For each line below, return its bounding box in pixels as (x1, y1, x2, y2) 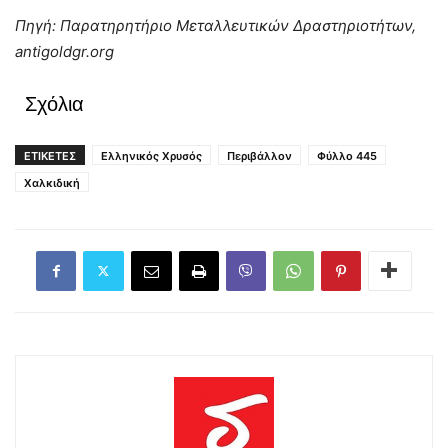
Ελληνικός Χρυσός (101, 148, 202, 163)
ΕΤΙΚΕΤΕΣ (24, 148, 76, 163)
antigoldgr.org (15, 41, 114, 61)
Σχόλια (25, 92, 84, 115)
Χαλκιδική (24, 175, 80, 190)
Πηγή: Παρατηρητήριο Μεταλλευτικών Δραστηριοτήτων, (15, 15, 416, 35)
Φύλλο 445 (317, 148, 377, 163)
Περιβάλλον (227, 148, 292, 163)
